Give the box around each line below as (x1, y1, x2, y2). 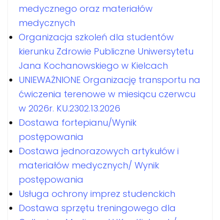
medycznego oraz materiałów (19, 2, 153, 15)
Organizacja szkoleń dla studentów (19, 30, 174, 43)
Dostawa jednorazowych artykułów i (19, 144, 179, 157)
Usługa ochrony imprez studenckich (19, 187, 175, 200)
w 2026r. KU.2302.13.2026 (19, 102, 120, 114)
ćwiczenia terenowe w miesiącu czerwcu (19, 87, 195, 100)
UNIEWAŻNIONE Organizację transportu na (19, 73, 200, 86)
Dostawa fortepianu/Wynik (19, 116, 137, 129)
